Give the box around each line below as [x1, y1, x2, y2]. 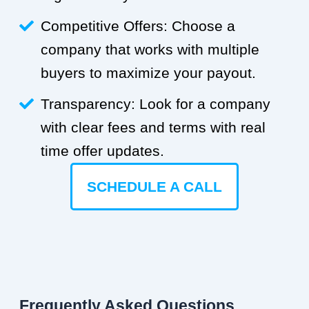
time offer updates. [41, 143, 165, 159]
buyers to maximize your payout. [41, 65, 257, 81]
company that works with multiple [41, 41, 260, 58]
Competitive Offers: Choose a [41, 18, 236, 34]
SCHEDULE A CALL [87, 179, 222, 195]
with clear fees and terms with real [41, 119, 266, 136]
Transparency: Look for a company [41, 96, 271, 112]
